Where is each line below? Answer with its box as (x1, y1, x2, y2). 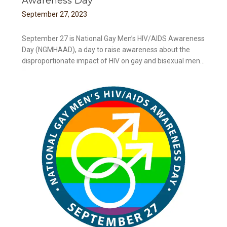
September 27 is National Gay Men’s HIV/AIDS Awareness (22, 34, 205, 43)
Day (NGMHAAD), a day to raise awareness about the (22, 45, 191, 54)
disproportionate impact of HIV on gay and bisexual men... (22, 56, 205, 65)
